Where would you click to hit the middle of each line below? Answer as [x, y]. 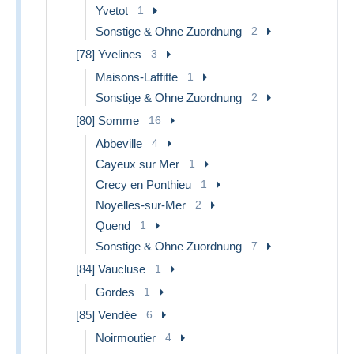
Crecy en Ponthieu [143, 184]
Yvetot [112, 10]
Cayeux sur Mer [137, 164]
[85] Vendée [106, 314]
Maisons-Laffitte [137, 77]
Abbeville [119, 143]
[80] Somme [107, 120]
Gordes [115, 292]
